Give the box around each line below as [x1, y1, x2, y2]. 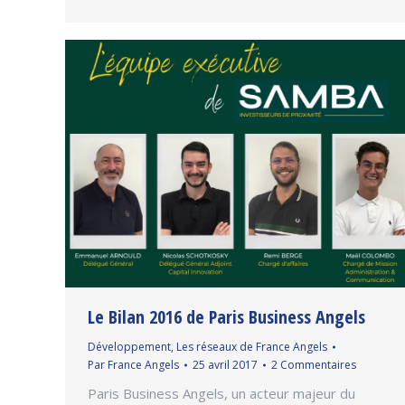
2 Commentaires [271, 356, 356, 372]
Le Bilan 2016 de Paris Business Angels [88, 304, 365, 329]
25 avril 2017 [193, 356, 258, 372]
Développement [88, 338, 171, 354]
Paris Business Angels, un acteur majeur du [88, 383, 355, 402]
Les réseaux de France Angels [176, 338, 327, 354]
